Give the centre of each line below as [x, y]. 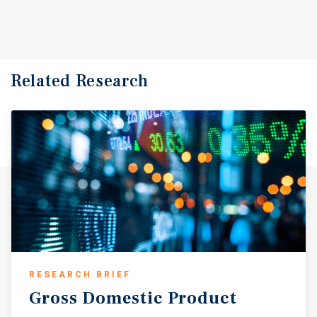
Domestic [123, 298]
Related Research [80, 81]
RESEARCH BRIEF [80, 274]
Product [202, 298]
